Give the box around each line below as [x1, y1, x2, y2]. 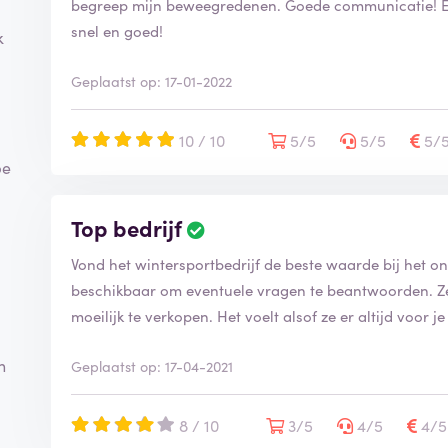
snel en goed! [71, 19, 164, 41]
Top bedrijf [71, 211, 183, 243]
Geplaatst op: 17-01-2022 [71, 70, 233, 91]
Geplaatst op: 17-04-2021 [71, 355, 234, 376]
